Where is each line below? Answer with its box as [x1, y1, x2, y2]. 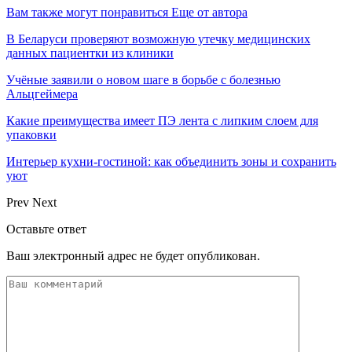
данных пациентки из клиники [6, 46, 174, 60]
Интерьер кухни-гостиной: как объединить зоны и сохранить [6, 154, 336, 168]
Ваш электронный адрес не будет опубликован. [6, 248, 260, 262]
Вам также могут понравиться [6, 5, 168, 19]
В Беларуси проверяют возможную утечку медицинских [6, 31, 310, 46]
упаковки [6, 127, 57, 141]
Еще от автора [171, 5, 247, 19]
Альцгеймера [6, 86, 78, 101]
